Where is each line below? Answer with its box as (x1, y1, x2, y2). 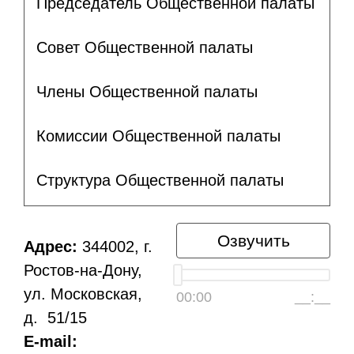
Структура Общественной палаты (36, 171, 284, 190)
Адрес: (24, 237, 77, 255)
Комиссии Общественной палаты (36, 127, 281, 145)
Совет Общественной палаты (36, 39, 253, 57)
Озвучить (217, 231, 290, 250)
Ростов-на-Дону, (24, 261, 142, 279)
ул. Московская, (24, 284, 142, 303)
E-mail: (24, 332, 77, 350)
